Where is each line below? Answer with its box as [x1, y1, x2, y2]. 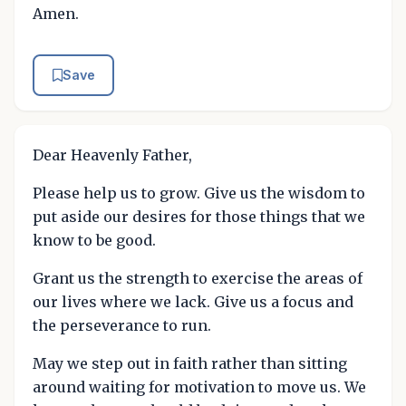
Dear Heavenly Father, [33, 145, 192, 164]
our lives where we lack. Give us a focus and [33, 292, 353, 311]
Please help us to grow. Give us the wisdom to [33, 183, 365, 202]
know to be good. [33, 230, 156, 249]
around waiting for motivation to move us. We [33, 377, 366, 396]
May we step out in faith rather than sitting [33, 353, 347, 372]
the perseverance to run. [33, 315, 211, 334]
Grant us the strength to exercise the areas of [33, 268, 362, 287]
